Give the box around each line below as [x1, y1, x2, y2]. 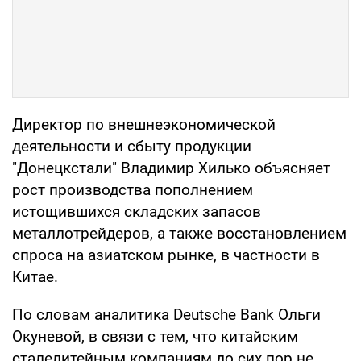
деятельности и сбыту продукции [12, 136, 251, 156]
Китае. [12, 267, 58, 286]
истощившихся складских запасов [12, 201, 261, 221]
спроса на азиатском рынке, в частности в [12, 245, 320, 264]
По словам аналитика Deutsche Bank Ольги [12, 305, 321, 324]
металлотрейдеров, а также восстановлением [12, 223, 346, 243]
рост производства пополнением [12, 180, 253, 199]
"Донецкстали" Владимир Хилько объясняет [12, 158, 330, 177]
